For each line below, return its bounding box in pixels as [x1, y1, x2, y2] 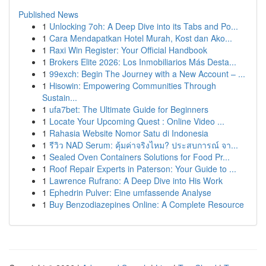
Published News [18, 8, 78, 20]
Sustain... [42, 91, 77, 103]
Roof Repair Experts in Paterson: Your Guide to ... [49, 163, 236, 175]
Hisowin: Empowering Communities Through [49, 80, 216, 91]
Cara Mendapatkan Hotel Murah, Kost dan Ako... [49, 32, 232, 44]
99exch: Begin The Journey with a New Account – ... [49, 68, 245, 80]
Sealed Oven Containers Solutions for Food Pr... [49, 151, 230, 163]
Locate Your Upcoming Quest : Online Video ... [49, 115, 224, 127]
